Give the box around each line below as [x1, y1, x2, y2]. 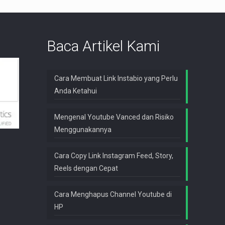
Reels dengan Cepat [54, 164, 118, 173]
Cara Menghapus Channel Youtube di [54, 190, 172, 199]
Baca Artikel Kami [47, 37, 160, 55]
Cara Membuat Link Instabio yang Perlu [54, 74, 178, 83]
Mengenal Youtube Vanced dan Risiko [54, 113, 174, 122]
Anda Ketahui [54, 87, 97, 95]
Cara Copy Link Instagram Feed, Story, [54, 152, 173, 160]
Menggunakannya [54, 126, 111, 134]
